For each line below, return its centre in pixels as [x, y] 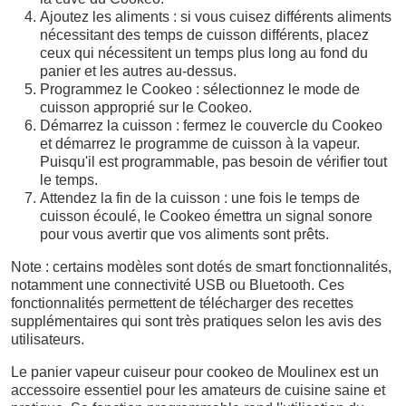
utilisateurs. [48, 339]
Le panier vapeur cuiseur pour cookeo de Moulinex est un [195, 372]
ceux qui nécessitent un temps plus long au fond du [204, 53]
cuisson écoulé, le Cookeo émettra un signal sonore [206, 216]
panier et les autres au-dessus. [138, 71]
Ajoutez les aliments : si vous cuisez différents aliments [216, 17]
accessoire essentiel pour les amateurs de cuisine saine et [198, 390]
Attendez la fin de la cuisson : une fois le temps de [200, 198]
